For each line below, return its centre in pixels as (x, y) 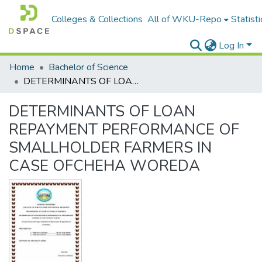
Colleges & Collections (97, 19)
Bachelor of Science (88, 67)
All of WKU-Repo (185, 19)
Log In (232, 46)
